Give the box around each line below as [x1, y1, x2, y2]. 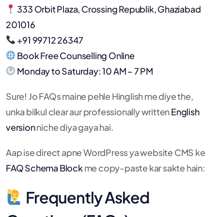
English [171, 106, 200, 117]
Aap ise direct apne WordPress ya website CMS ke [6, 146, 205, 158]
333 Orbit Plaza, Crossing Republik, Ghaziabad [17, 3, 201, 15]
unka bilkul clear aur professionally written [6, 106, 171, 117]
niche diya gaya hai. [35, 121, 114, 133]
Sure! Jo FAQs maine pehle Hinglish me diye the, [6, 90, 193, 102]
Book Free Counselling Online [17, 49, 135, 61]
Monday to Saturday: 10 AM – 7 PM [17, 65, 153, 77]
